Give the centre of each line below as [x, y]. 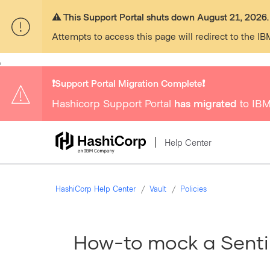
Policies [193, 189]
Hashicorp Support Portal [113, 103]
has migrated [206, 103]
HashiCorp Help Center [96, 189]
